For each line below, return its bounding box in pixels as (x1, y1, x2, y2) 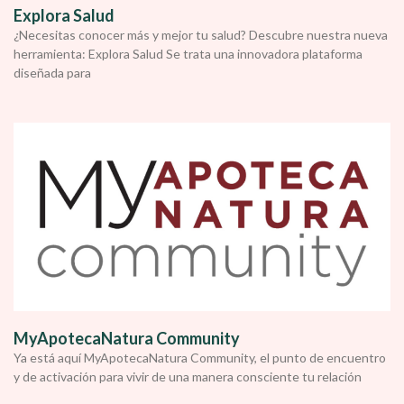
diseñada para (14, 65, 91, 80)
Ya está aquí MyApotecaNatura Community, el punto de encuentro (14, 350, 386, 365)
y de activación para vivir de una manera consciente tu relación (14, 369, 362, 384)
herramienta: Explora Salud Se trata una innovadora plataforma (14, 46, 363, 61)
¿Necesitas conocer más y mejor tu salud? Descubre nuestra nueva (14, 27, 388, 42)
